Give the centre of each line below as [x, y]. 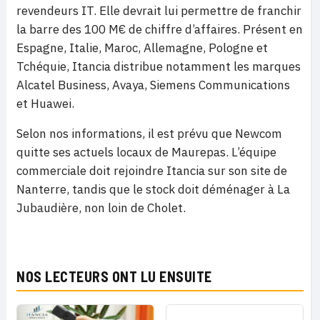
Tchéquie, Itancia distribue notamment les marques [159, 66]
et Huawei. [45, 104]
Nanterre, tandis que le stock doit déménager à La [153, 189]
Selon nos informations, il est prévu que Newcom [149, 134]
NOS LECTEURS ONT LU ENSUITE [114, 276]
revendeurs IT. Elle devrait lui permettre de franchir [159, 11]
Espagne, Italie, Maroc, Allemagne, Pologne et [142, 48]
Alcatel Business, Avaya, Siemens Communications [153, 85]
